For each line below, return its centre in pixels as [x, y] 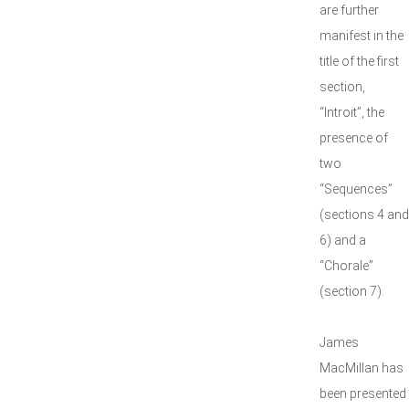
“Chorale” [346, 266]
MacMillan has [362, 368]
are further [349, 10]
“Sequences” [356, 189]
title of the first [359, 61]
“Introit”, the [352, 112]
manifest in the [362, 36]
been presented [363, 393]
